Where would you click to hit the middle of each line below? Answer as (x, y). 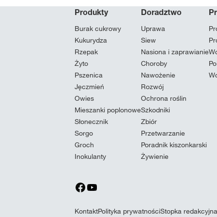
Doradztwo (161, 12)
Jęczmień (89, 87)
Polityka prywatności (129, 211)
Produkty (91, 12)
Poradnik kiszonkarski (174, 145)
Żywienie (155, 156)
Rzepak (86, 52)
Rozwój (152, 87)
